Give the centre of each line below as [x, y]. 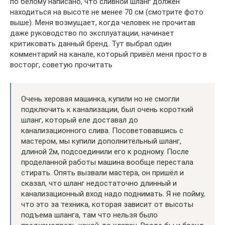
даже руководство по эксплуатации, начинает [92, 33]
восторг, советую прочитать [61, 65]
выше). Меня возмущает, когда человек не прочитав [103, 22]
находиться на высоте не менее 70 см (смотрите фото [107, 12]
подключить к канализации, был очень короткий [107, 109]
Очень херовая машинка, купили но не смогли [100, 99]
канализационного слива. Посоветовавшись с [102, 130]
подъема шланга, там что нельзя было [89, 215]
